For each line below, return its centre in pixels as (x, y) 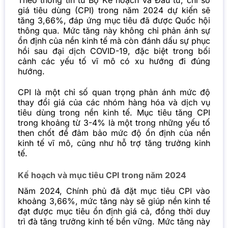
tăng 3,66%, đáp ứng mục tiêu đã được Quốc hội (114, 20)
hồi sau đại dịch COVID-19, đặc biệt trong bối (114, 51)
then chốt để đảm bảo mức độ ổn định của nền (114, 133)
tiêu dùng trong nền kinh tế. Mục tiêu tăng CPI (114, 112)
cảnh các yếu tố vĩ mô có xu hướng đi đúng (114, 61)
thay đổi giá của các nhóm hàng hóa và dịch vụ (114, 102)
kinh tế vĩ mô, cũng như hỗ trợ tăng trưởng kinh (114, 143)
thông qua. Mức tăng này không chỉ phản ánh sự (114, 30)
